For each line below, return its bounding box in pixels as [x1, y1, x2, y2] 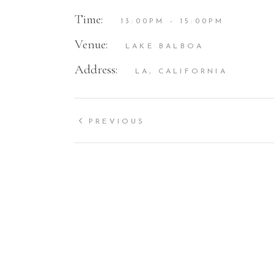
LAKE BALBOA [125, 43, 204, 51]
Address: [75, 62, 117, 78]
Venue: [75, 37, 108, 53]
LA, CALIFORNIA [135, 68, 228, 76]
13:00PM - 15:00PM [120, 18, 224, 26]
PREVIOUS [89, 118, 146, 126]
